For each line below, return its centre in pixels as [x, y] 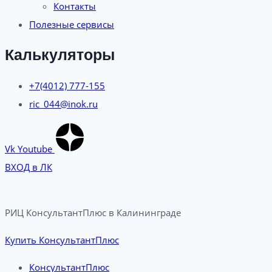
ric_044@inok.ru [63, 104]
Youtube [35, 149]
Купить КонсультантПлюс [62, 240]
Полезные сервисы [72, 24]
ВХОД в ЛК [29, 167]
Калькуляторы [60, 55]
